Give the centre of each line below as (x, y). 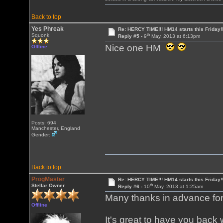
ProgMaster (48, 179)
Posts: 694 (44, 123)
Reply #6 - (131, 187)
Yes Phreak (48, 29)
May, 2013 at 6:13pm (175, 36)
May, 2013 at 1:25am (178, 187)
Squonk (41, 35)
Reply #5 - (131, 36)
